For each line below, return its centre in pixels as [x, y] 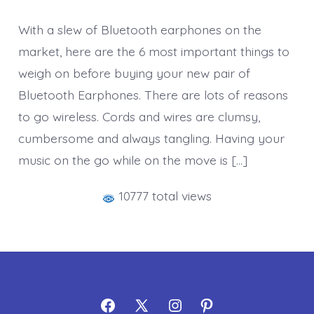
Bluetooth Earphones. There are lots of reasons [153, 95]
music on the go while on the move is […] [132, 160]
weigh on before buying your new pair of [134, 73]
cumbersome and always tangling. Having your [151, 138]
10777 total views [163, 196]
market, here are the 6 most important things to [153, 52]
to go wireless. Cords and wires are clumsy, [139, 117]
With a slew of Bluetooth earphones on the [139, 30]
